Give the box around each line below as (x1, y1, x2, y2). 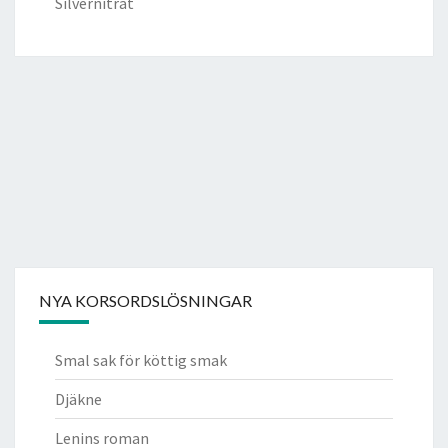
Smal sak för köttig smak (55, 349, 227, 370)
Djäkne (55, 388, 102, 409)
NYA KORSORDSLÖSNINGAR (39, 290, 252, 310)
